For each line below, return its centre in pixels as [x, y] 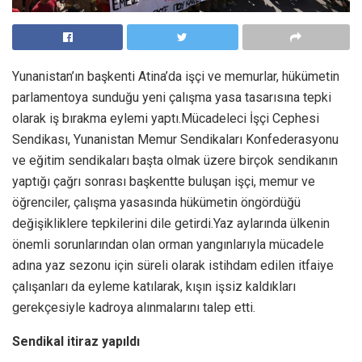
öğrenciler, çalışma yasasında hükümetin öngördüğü [156, 202]
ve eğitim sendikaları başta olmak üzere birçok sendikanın [175, 160]
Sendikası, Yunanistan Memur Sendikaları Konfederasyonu [175, 139]
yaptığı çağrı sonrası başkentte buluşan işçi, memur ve [164, 181]
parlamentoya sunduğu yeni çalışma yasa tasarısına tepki [172, 97]
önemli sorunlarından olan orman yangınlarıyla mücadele [168, 244]
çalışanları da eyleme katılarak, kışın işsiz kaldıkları [154, 286]
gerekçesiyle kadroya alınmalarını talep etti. [134, 307]
